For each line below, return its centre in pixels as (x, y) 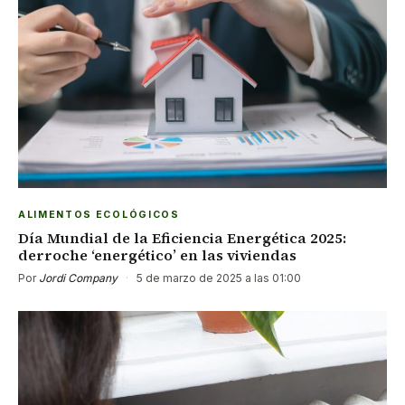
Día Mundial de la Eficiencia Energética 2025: (182, 238)
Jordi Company (78, 278)
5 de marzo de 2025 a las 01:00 (217, 278)
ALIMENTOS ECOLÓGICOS (99, 215)
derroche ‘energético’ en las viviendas (157, 255)
